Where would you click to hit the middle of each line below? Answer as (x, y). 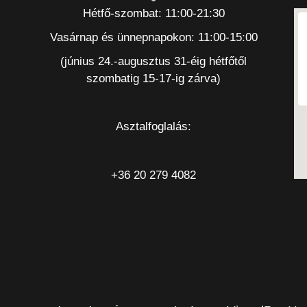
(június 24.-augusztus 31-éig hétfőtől (153, 62)
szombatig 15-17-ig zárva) (153, 79)
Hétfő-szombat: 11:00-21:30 (153, 14)
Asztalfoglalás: (153, 127)
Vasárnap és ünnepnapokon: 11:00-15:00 (153, 38)
